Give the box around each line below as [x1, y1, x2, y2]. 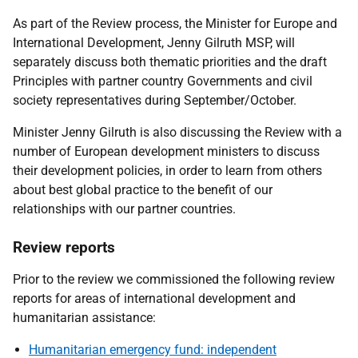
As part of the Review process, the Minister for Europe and [13, 16, 337, 31]
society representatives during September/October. [13, 93, 296, 108]
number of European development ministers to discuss [13, 144, 320, 159]
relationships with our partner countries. [13, 201, 236, 217]
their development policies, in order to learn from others [13, 163, 322, 178]
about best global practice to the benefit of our [13, 182, 272, 197]
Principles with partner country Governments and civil [13, 74, 312, 89]
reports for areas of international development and [13, 291, 296, 306]
